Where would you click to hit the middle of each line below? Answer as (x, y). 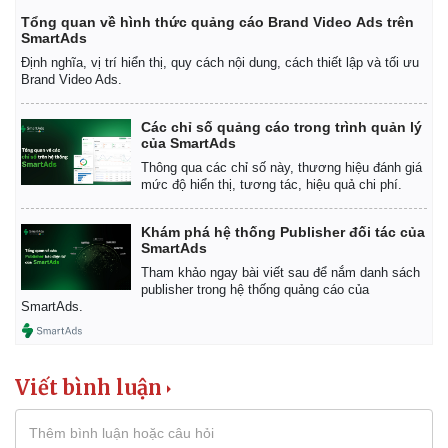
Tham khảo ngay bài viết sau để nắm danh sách (280, 272)
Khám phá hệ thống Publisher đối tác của (283, 231)
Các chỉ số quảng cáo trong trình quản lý (281, 126)
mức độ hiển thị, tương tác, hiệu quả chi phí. (271, 184)
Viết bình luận (88, 387)
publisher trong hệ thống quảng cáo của (255, 289)
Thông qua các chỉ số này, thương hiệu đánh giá (281, 167)
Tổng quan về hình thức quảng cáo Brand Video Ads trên (217, 21)
